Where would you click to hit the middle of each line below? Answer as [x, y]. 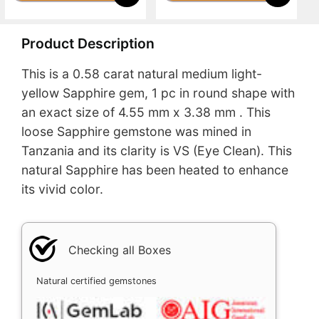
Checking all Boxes [120, 250]
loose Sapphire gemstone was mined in [136, 132]
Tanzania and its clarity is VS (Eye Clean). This [157, 151]
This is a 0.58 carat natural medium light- [142, 74]
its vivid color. [62, 189]
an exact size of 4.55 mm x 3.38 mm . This [146, 113]
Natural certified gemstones [96, 281]
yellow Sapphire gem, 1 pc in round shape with [158, 93]
